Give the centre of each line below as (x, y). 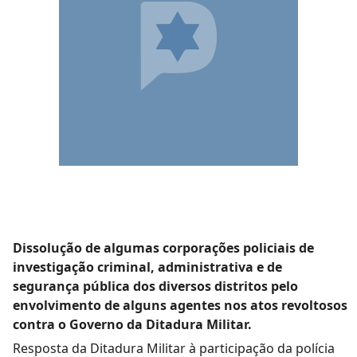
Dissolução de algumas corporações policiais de (163, 248)
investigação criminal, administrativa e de (147, 267)
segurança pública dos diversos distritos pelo (155, 286)
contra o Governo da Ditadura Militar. (132, 324)
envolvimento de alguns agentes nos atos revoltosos (180, 305)
